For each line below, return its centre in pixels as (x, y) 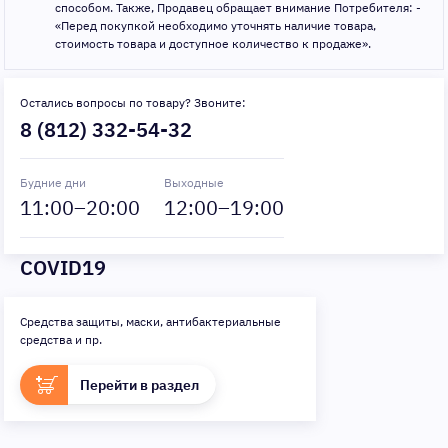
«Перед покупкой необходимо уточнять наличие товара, (215, 25)
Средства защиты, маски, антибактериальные (150, 321)
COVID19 (63, 267)
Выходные (194, 182)
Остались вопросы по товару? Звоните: (133, 102)
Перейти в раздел (139, 384)
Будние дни (53, 182)
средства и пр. (61, 339)
